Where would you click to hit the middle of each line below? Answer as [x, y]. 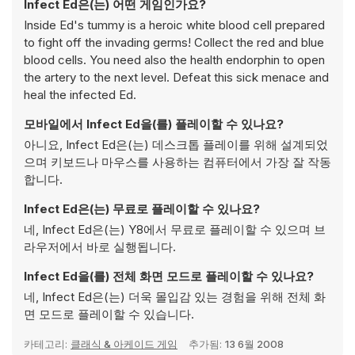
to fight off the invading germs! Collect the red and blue [174, 42]
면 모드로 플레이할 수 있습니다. [109, 314]
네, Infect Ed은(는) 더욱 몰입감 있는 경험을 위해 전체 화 [175, 297]
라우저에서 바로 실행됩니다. [100, 247]
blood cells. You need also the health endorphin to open [174, 60]
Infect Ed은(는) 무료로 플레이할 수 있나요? [142, 209]
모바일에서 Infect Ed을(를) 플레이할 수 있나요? [154, 124]
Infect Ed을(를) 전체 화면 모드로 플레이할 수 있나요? [169, 276]
